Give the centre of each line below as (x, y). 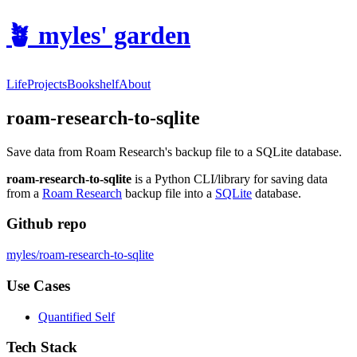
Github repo (47, 224)
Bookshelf (93, 84)
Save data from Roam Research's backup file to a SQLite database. (174, 151)
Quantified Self (76, 316)
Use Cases (38, 285)
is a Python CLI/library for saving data (229, 178)
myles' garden (114, 35)
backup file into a (169, 193)
